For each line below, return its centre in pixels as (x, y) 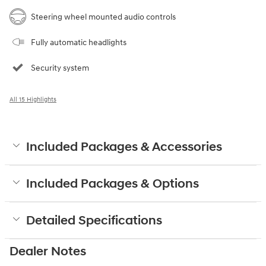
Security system (60, 68)
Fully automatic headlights (79, 42)
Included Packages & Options (113, 184)
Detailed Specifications (94, 221)
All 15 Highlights (33, 99)
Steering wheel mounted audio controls (103, 17)
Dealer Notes (48, 251)
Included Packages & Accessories (124, 147)
